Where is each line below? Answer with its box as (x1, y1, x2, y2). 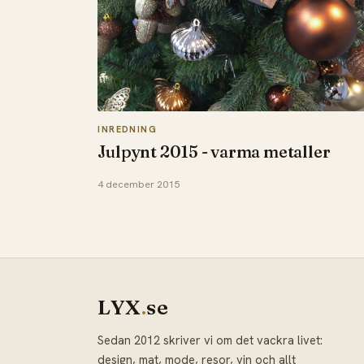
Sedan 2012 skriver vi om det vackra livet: (97, 332, 323, 349)
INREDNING (97, 123, 158, 135)
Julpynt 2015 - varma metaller (97, 141, 331, 162)
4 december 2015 (97, 178, 180, 192)
